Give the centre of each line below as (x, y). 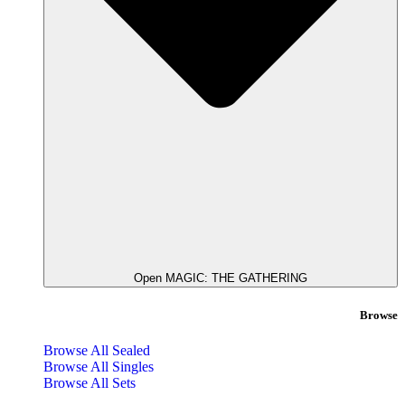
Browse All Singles (99, 366)
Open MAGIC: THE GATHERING (221, 278)
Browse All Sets (89, 382)
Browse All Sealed (97, 350)
